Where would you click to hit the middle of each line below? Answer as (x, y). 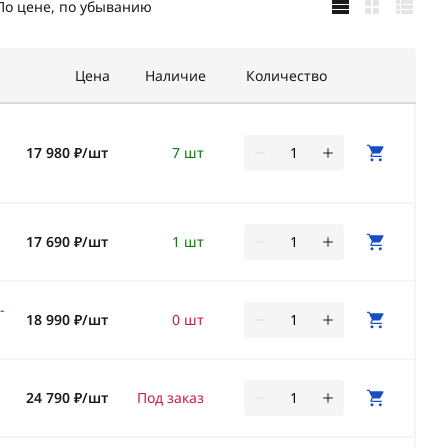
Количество (286, 75)
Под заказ (170, 397)
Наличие (175, 75)
